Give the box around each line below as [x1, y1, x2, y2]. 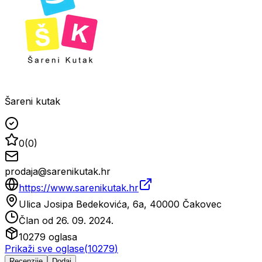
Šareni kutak [5, 95, 60, 107]
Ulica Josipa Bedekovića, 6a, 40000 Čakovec [19, 198, 222, 210]
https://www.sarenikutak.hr [19, 181, 139, 194]
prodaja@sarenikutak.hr [5, 165, 111, 177]
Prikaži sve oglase [5, 242, 84, 254]
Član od [19, 214, 56, 226]
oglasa [46, 230, 77, 243]
